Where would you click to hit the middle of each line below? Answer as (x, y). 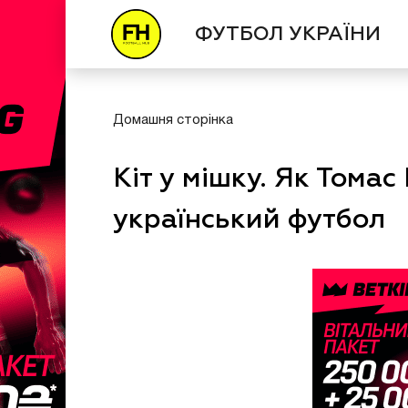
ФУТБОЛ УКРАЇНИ (288, 34)
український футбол (249, 220)
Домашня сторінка (173, 120)
